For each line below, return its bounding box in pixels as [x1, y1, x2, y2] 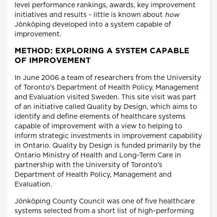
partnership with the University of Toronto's [15, 161, 162, 169]
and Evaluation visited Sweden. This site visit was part [15, 93, 196, 101]
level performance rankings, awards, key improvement [15, 1, 196, 9]
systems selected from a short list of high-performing [15, 207, 194, 215]
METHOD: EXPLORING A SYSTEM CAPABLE [15, 47, 189, 55]
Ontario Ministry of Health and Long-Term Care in [15, 152, 181, 159]
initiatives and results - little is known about [15, 11, 165, 18]
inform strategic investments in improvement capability [15, 132, 202, 139]
